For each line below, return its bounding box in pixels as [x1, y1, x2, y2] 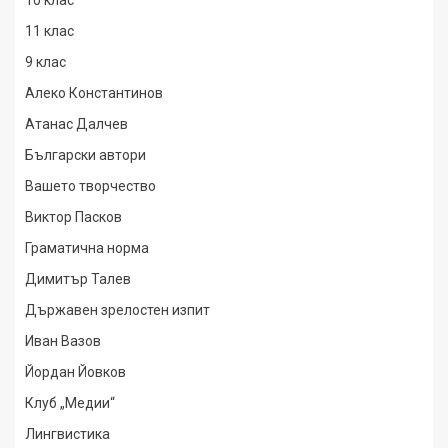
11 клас [25, 23, 74, 39]
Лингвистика [25, 426, 110, 442]
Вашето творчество [25, 178, 156, 194]
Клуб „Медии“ [25, 395, 115, 411]
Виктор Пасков [25, 209, 122, 225]
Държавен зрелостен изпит [25, 302, 210, 318]
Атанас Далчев [25, 116, 128, 132]
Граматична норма [25, 240, 149, 256]
